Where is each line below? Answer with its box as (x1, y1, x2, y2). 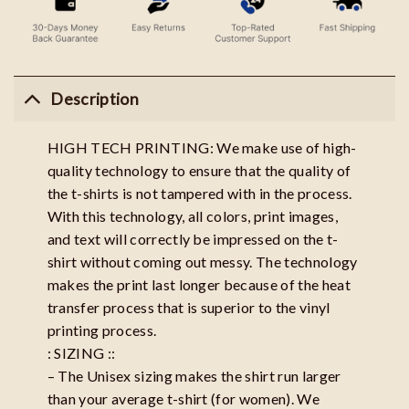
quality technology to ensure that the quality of (47, 162, 351, 180)
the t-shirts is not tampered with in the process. (47, 184, 352, 203)
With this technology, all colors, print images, (47, 207, 338, 225)
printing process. (47, 321, 157, 340)
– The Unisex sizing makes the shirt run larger (47, 367, 341, 385)
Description (50, 89, 139, 109)
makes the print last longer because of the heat (47, 276, 351, 294)
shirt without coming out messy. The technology (47, 253, 358, 271)
